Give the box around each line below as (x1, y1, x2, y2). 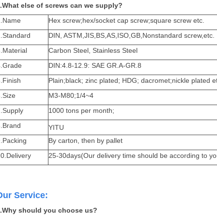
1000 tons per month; (48, 106, 115, 114)
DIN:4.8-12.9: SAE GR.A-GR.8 (48, 61, 142, 69)
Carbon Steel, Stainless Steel (48, 46, 138, 54)
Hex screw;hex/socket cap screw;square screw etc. (48, 16, 205, 24)
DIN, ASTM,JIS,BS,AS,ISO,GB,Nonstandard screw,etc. (48, 31, 215, 39)
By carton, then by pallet (48, 136, 123, 144)
